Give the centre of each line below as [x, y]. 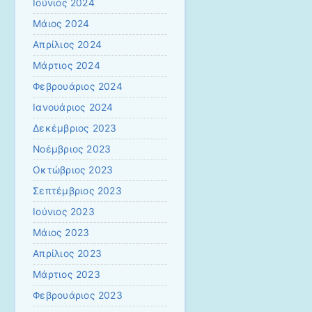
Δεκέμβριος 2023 [75, 128]
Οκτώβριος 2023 [73, 170]
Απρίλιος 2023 [68, 254]
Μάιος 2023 [61, 233]
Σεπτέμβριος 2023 [77, 191]
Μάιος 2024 [61, 24]
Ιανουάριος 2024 [73, 108]
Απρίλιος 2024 [68, 45]
